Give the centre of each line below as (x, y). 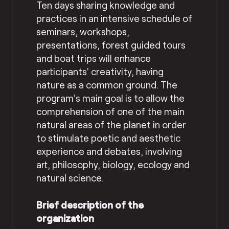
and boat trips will (75, 58)
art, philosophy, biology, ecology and (113, 165)
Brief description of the (90, 204)
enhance (133, 58)
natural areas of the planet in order (111, 125)
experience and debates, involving (109, 151)
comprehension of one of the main (111, 111)
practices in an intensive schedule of (114, 18)
